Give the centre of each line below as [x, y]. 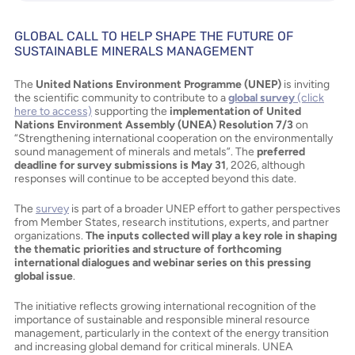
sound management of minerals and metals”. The [136, 152]
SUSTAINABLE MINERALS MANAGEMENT [134, 51]
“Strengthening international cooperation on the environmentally [174, 138]
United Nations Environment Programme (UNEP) [158, 84]
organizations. [50, 236]
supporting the [131, 111]
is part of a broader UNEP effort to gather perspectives [205, 209]
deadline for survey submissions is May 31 [120, 165]
